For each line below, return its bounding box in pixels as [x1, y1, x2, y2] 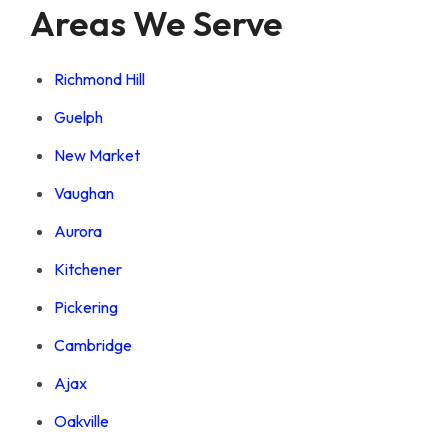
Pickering [54, 296, 118, 317]
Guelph [54, 106, 103, 127]
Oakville [54, 410, 109, 431]
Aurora [54, 220, 102, 241]
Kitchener [54, 258, 122, 279]
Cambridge [54, 334, 132, 355]
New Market [54, 144, 140, 165]
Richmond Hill [54, 68, 145, 89]
